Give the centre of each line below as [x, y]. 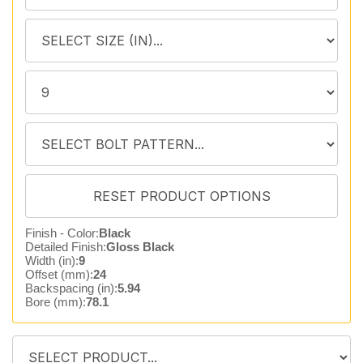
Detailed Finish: [66, 247]
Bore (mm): [56, 302]
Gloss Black [140, 247]
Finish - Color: [62, 233]
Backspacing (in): [71, 288]
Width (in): [52, 261]
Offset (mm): [59, 274]
